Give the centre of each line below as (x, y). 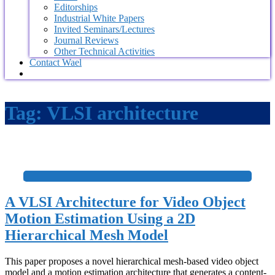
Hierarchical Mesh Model (87, 235)
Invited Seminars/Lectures (104, 29)
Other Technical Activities (104, 51)
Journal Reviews (86, 40)
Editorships (76, 7)
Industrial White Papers (99, 18)
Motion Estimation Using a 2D (100, 219)
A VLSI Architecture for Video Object (125, 202)
